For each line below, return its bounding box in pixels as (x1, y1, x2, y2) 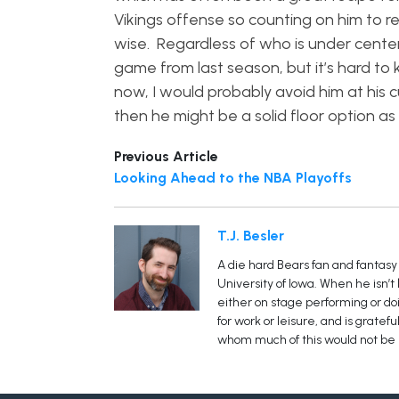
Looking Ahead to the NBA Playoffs (113, 169, 352, 186)
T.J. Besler (216, 227, 284, 244)
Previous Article (113, 148, 218, 165)
